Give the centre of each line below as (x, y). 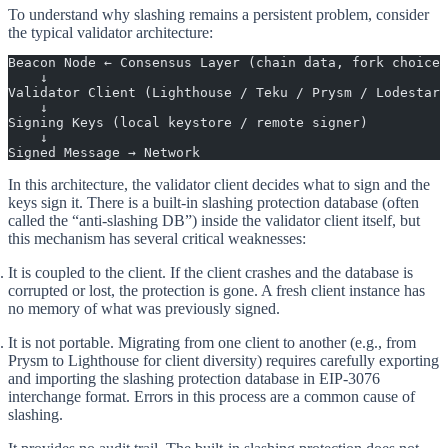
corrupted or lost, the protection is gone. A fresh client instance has (216, 290)
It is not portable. (61, 342)
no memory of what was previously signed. (144, 308)
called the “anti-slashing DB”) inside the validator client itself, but (214, 220)
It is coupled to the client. (87, 272)
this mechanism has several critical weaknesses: (157, 238)
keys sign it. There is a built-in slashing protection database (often (213, 202)
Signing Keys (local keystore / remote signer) (188, 122)
